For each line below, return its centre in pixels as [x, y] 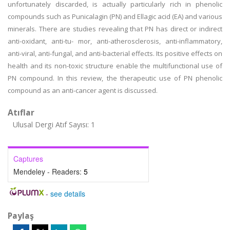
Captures [28, 159]
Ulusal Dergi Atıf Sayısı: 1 [54, 124]
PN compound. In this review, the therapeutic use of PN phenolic [115, 78]
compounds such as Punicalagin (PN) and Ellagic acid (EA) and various [115, 16]
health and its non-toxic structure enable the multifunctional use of [115, 66]
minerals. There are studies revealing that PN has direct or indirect [115, 29]
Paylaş [21, 216]
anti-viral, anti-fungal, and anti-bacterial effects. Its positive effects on [115, 53]
